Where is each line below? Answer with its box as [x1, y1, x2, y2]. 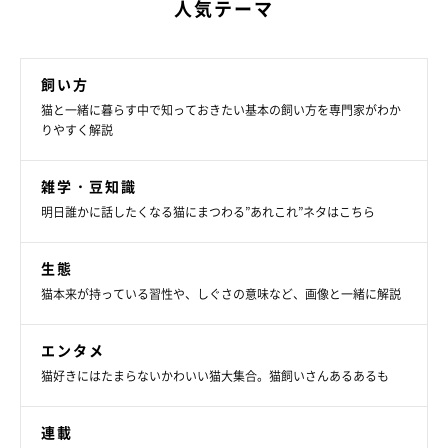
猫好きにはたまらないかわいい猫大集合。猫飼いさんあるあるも [41, 366, 389, 385]
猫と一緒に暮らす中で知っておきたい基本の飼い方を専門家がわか [41, 100, 401, 119]
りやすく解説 [41, 120, 113, 139]
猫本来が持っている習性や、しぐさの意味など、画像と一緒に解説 [41, 284, 401, 303]
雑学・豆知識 [41, 175, 137, 196]
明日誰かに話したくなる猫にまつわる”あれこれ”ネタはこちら [41, 202, 375, 221]
